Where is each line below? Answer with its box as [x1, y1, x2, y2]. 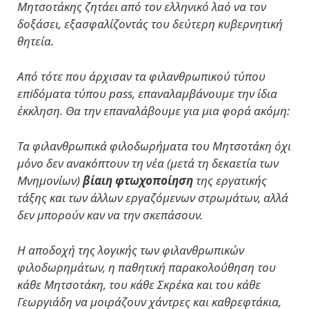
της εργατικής [196, 172, 267, 189]
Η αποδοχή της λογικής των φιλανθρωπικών [17, 242, 244, 259]
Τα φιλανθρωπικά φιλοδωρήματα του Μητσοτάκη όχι [17, 138, 291, 154]
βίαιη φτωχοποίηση [83, 172, 196, 189]
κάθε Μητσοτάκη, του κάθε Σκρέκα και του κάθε [17, 277, 261, 293]
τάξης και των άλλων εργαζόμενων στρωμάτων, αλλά [17, 190, 288, 206]
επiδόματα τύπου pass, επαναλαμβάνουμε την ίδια [17, 86, 277, 102]
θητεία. [17, 32, 54, 49]
